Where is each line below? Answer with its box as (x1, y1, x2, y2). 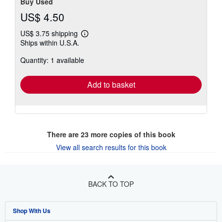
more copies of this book (88, 129, 175, 139)
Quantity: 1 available (20, 55, 84, 65)
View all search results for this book (55, 142, 166, 152)
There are (47, 129, 81, 139)
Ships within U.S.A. (20, 37, 79, 48)
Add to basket (87, 78, 135, 90)
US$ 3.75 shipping (20, 28, 80, 38)
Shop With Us (13, 206, 51, 215)
